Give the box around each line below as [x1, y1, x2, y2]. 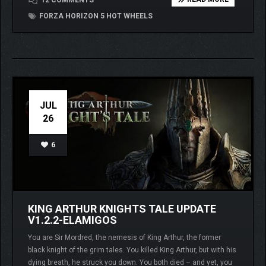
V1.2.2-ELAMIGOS [28, 214, 117, 227]
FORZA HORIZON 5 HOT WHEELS [37, 12, 153, 21]
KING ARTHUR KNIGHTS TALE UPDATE [28, 202, 216, 216]
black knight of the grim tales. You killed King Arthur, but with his [28, 246, 236, 255]
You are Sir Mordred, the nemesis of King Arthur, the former [28, 233, 221, 242]
